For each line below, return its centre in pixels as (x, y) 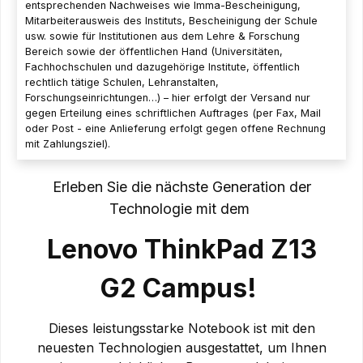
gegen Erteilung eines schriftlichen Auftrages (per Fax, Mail (173, 113)
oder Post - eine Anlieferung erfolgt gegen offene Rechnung (175, 128)
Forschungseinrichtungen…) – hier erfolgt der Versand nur (168, 97)
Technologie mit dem (181, 208)
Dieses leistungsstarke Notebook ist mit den (181, 328)
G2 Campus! (181, 288)
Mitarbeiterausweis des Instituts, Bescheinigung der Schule (171, 20)
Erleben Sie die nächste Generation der (181, 186)
